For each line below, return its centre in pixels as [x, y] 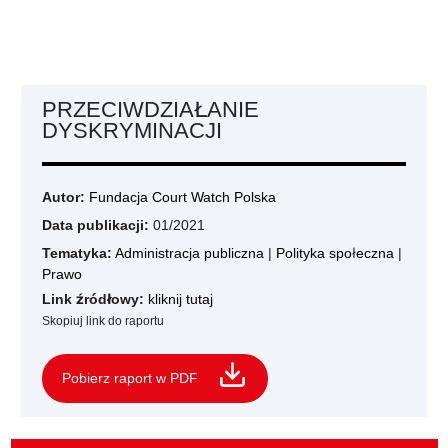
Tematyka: [77, 253]
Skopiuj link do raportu [103, 320]
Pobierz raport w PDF [130, 378]
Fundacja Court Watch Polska [182, 197]
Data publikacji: [95, 225]
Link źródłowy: [93, 299]
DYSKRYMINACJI [132, 130]
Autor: [65, 197]
